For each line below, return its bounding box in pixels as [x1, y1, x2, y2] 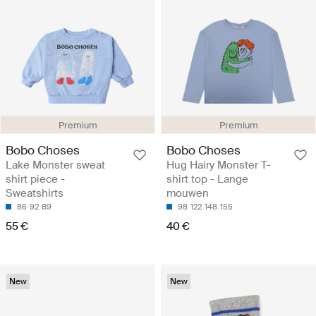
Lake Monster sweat [6, 158, 105, 173]
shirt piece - [6, 172, 65, 187]
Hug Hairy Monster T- [166, 158, 271, 173]
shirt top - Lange [166, 172, 248, 187]
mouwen [166, 186, 209, 201]
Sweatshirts [6, 186, 63, 201]
